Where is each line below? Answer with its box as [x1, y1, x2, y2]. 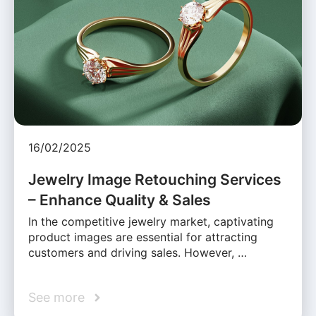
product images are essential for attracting [28, 230, 257, 245]
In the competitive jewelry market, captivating [28, 214, 274, 229]
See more [28, 290, 85, 305]
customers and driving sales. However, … [28, 245, 247, 260]
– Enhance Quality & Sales [28, 191, 211, 209]
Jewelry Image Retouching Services [28, 171, 281, 189]
